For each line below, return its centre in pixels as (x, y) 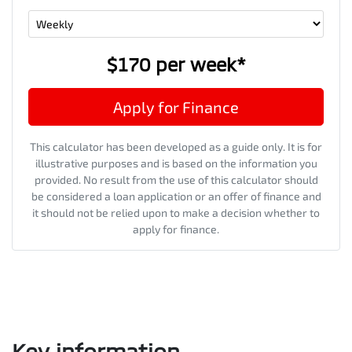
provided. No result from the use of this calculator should (176, 180)
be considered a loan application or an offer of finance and (176, 196)
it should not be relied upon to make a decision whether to (176, 213)
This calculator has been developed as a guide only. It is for (176, 147)
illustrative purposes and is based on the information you (176, 163)
